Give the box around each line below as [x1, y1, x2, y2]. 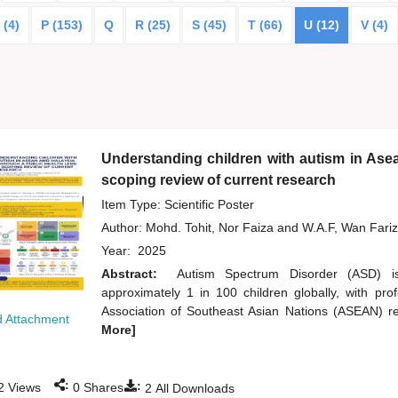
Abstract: [100, 267, 168, 282]
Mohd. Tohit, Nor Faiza [145, 220, 277, 235]
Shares [79, 380, 123, 395]
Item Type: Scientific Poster [100, 197, 254, 212]
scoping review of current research [100, 172, 336, 188]
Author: [100, 220, 146, 235]
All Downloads [151, 381, 235, 396]
